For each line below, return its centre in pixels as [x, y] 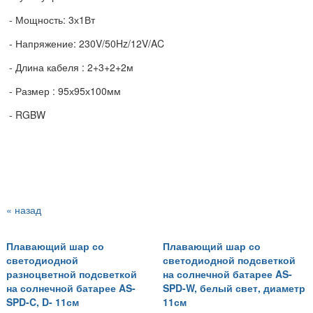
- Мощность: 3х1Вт [51, 19]
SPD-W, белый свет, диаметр [234, 288]
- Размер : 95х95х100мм [64, 90]
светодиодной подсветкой [229, 260]
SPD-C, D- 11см [43, 302]
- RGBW [26, 114]
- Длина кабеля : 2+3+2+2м [70, 67]
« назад [24, 209]
